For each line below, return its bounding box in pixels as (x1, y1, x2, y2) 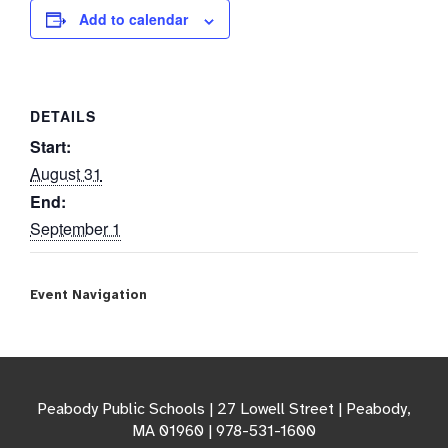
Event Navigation (30, 286, 148, 303)
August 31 (30, 161, 103, 185)
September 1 (30, 216, 122, 240)
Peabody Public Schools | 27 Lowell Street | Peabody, (37, 398, 411, 419)
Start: (30, 134, 72, 158)
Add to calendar (79, 9, 189, 30)
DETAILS (30, 105, 97, 126)
